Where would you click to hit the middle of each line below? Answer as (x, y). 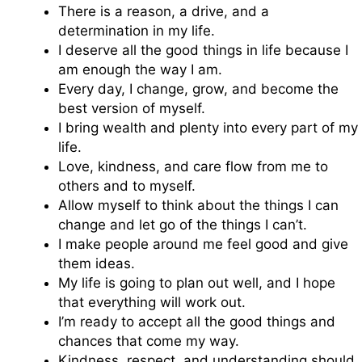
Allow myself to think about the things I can (198, 205)
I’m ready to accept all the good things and (197, 321)
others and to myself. (127, 185)
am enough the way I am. (140, 69)
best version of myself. (132, 108)
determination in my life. (137, 30)
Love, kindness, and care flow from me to (193, 166)
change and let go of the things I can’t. (183, 224)
